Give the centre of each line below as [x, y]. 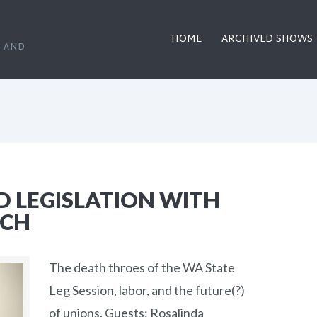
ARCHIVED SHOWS [267, 39]
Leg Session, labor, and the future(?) [147, 290]
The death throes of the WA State [142, 268]
